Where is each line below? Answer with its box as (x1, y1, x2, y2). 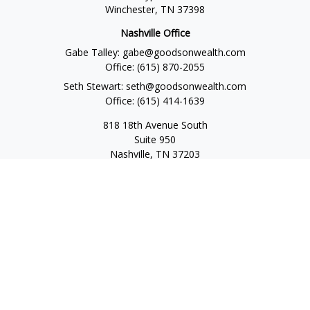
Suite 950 (134, 132, 176, 146)
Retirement (130, 216, 180, 230)
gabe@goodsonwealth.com (122, 45, 246, 59)
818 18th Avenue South (102, 118, 208, 131)
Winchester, (105, 3, 158, 16)
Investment (129, 232, 181, 246)
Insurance (133, 266, 177, 280)
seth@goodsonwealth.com (126, 79, 246, 93)
